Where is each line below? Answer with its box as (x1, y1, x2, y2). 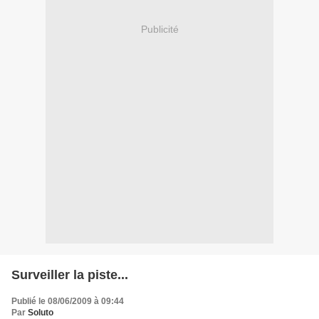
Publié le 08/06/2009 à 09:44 (11, 296, 124, 306)
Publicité (140, 23, 179, 36)
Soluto (28, 307, 53, 318)
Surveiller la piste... (11, 267, 128, 282)
